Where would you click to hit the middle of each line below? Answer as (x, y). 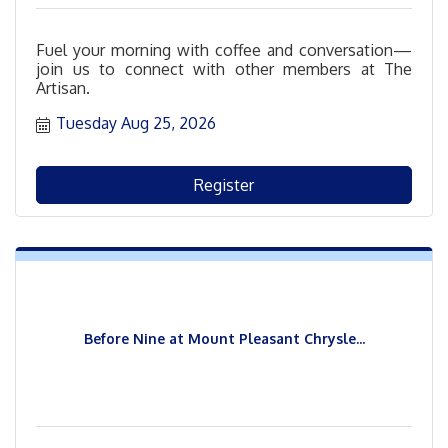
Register (224, 184)
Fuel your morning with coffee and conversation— (224, 49)
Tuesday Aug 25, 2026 (136, 122)
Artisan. (63, 87)
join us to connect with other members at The (224, 68)
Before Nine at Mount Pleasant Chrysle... (224, 339)
